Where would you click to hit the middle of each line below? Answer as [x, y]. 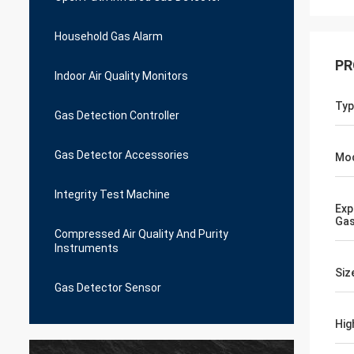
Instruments [87, 248]
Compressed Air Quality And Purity [141, 234]
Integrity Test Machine [112, 194]
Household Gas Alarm [109, 36]
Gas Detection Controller [117, 115]
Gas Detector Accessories [122, 155]
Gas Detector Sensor [108, 288]
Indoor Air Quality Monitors [121, 76]
